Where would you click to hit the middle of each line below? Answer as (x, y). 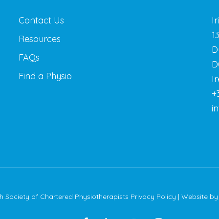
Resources (39, 39)
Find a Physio (45, 76)
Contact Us (41, 21)
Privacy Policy (153, 197)
